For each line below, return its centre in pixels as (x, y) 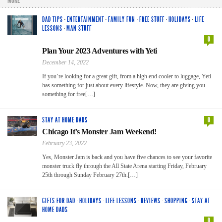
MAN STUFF (79, 28)
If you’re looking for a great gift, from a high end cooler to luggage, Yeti (127, 76)
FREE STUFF (152, 19)
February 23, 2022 (64, 143)
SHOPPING (176, 201)
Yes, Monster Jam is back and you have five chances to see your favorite (127, 157)
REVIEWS (151, 201)
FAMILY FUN (122, 19)
